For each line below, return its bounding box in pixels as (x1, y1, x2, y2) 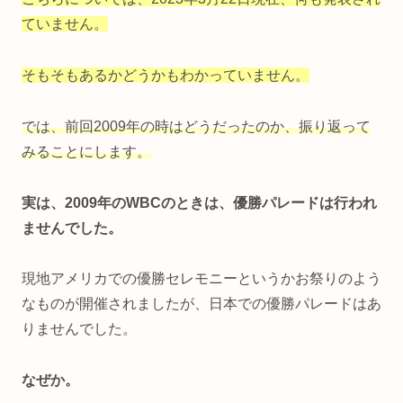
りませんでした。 (22, 321, 137, 337)
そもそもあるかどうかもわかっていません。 (22, 67, 309, 83)
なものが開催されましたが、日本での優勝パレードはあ (22, 296, 381, 312)
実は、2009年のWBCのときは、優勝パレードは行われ (22, 194, 377, 210)
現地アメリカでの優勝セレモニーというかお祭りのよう (22, 271, 381, 287)
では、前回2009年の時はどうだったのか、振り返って (22, 118, 371, 134)
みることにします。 (22, 143, 151, 159)
